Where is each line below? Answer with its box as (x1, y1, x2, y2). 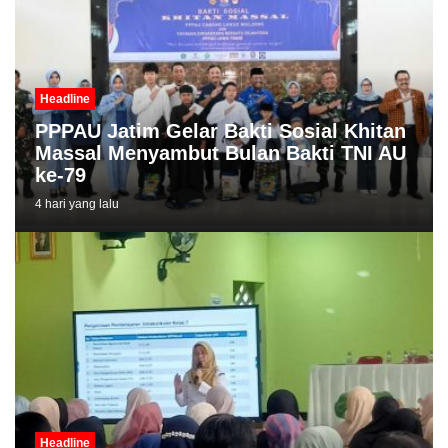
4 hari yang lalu (35, 197, 119, 212)
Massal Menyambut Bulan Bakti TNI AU (35, 142, 406, 165)
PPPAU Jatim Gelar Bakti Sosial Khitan (35, 120, 406, 143)
